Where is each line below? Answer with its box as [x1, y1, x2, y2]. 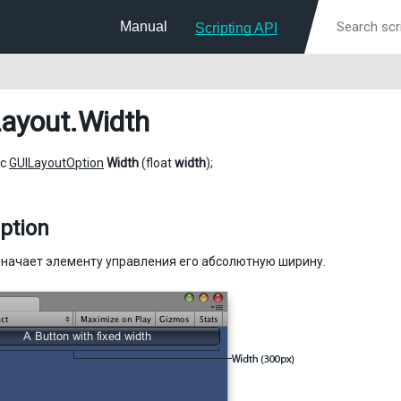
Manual [120, 19, 167, 34]
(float [139, 156, 175, 170]
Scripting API [195, 21, 277, 36]
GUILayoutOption [9, 156, 104, 170]
